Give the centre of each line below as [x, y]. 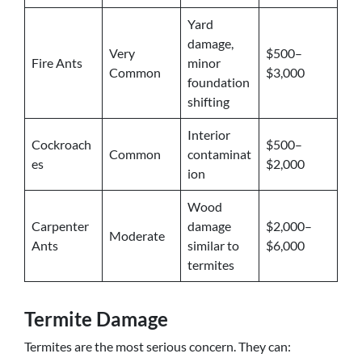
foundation [219, 82]
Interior [209, 135]
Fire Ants [57, 63]
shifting [208, 101]
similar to [213, 245]
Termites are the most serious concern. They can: [158, 346]
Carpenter [60, 226]
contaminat [219, 154]
